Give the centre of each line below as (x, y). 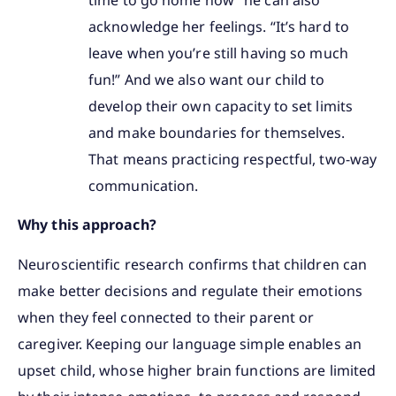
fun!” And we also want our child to (207, 79)
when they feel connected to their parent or (166, 317)
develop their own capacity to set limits (221, 106)
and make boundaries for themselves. (217, 132)
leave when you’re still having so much (218, 53)
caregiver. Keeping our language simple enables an (190, 343)
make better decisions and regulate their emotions (190, 290)
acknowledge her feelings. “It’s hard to (219, 26)
